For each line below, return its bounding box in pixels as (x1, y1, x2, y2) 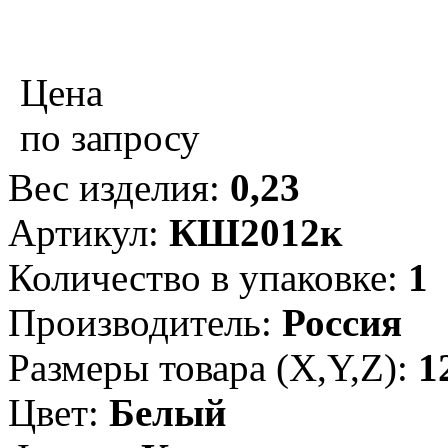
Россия (282, 300, 402, 344)
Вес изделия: (8, 165, 230, 209)
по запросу (20, 115, 200, 159)
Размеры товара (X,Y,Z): (8, 345, 418, 389)
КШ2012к (169, 210, 342, 254)
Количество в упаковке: (8, 255, 408, 299)
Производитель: (8, 300, 282, 344)
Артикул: (8, 210, 169, 254)
